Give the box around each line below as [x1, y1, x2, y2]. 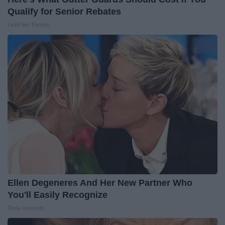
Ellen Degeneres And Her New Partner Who [8, 178, 192, 188]
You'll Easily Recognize [8, 190, 107, 200]
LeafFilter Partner [8, 22, 50, 28]
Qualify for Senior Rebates [8, 7, 121, 17]
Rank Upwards [8, 205, 44, 211]
